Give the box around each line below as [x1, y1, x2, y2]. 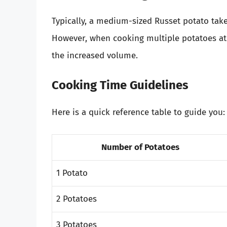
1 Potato [56, 167, 88, 178]
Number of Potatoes [101, 141, 179, 153]
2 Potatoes [56, 193, 97, 204]
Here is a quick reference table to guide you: [52, 107, 225, 118]
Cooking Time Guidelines [52, 78, 188, 93]
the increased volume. [52, 50, 138, 61]
